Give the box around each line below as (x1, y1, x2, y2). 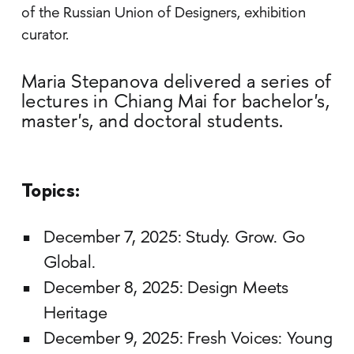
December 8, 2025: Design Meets (43, 279, 288, 299)
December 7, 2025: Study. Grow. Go (43, 228, 305, 248)
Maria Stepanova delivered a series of (21, 73, 332, 93)
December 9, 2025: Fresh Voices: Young (43, 330, 333, 349)
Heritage (43, 304, 107, 324)
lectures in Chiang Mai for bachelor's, (21, 92, 330, 113)
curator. (21, 27, 69, 44)
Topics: (21, 177, 81, 202)
